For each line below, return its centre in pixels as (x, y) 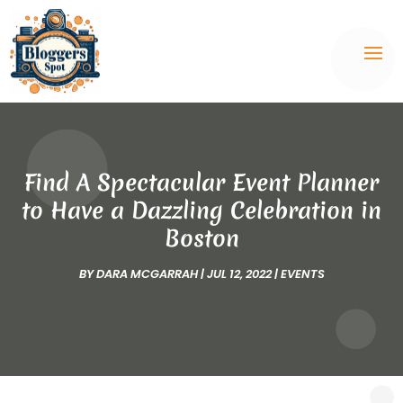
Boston (201, 239)
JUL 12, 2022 (239, 274)
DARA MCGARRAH (147, 274)
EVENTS (302, 274)
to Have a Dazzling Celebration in (201, 211)
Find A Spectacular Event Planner (201, 183)
